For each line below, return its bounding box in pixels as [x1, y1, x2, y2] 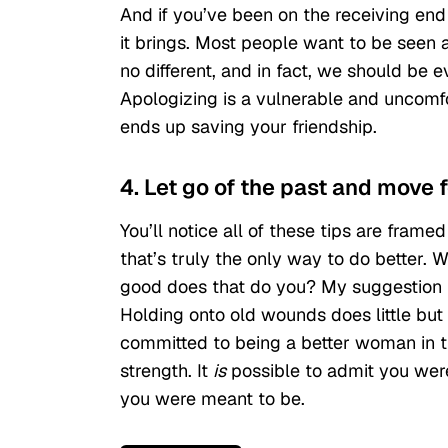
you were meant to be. [120, 387, 305, 411]
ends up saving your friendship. [120, 115, 377, 139]
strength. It [120, 359, 213, 383]
